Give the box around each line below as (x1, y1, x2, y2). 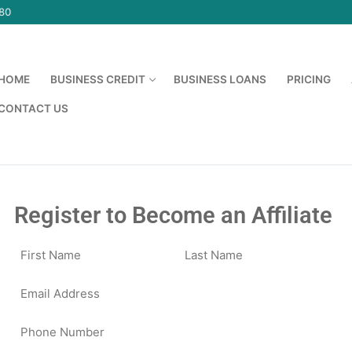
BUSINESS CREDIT (49, 72, 145, 86)
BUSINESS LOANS (173, 72, 266, 86)
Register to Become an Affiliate (13, 202, 332, 229)
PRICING (286, 72, 331, 86)
